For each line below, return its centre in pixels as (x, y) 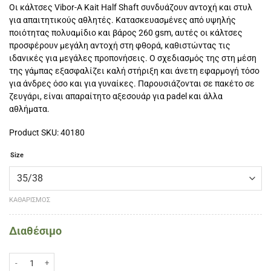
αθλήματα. (29, 109)
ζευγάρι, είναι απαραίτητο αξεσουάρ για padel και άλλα (116, 96)
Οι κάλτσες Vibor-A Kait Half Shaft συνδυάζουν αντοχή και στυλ (131, 8)
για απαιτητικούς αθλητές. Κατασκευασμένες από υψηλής (122, 20)
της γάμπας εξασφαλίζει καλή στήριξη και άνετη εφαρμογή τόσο (134, 71)
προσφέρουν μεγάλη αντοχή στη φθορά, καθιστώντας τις (120, 46)
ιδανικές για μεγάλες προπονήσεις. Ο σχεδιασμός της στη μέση (133, 58)
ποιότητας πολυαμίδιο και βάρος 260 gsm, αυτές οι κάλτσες (126, 33)
